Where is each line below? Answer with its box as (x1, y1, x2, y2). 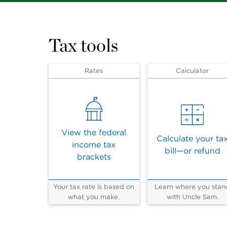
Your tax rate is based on (53, 183, 135, 191)
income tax (72, 140, 116, 149)
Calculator (176, 67, 209, 74)
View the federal (61, 128, 127, 137)
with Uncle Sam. (166, 193, 218, 201)
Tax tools (49, 34, 119, 56)
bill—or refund (164, 146, 220, 156)
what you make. (68, 193, 120, 201)
